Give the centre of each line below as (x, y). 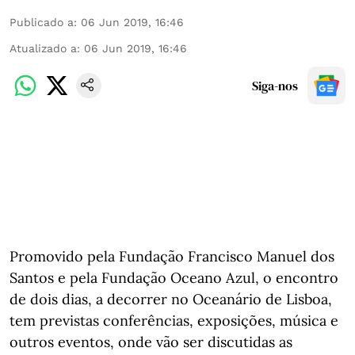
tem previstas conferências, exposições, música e (174, 321)
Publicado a (42, 22)
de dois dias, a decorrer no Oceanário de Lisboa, (171, 299)
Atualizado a (43, 48)
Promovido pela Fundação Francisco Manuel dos (172, 256)
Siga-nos (275, 86)
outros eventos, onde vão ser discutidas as (151, 342)
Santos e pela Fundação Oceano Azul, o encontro (174, 278)
